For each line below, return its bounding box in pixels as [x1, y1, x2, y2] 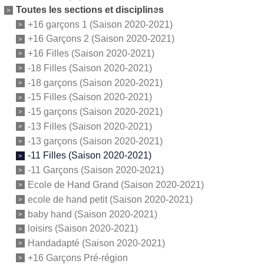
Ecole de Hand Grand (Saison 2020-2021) [27, 179, 204, 190]
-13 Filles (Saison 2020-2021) [27, 121, 152, 131]
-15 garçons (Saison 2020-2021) [27, 106, 163, 117]
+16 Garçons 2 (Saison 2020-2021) [27, 34, 174, 44]
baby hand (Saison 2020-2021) [27, 209, 157, 219]
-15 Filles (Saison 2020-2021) [27, 92, 152, 103]
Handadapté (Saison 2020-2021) [27, 237, 165, 248]
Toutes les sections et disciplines [15, 4, 164, 15]
